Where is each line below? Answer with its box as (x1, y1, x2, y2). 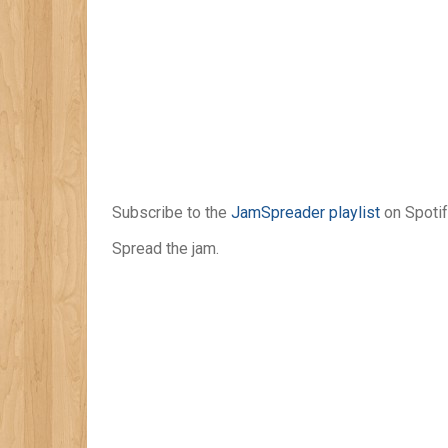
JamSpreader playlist (231, 203, 380, 222)
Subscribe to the (112, 203, 231, 222)
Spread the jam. (112, 239, 219, 258)
